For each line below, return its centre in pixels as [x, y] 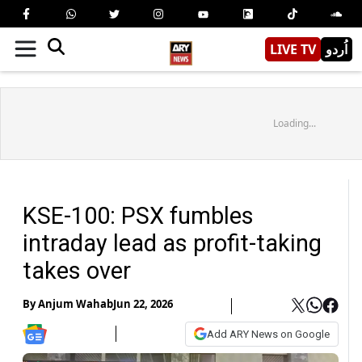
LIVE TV [293, 49]
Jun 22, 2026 [143, 304]
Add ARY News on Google [268, 334]
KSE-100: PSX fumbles [138, 215]
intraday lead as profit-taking [172, 243]
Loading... [294, 123]
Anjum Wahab [76, 304]
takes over [77, 270]
